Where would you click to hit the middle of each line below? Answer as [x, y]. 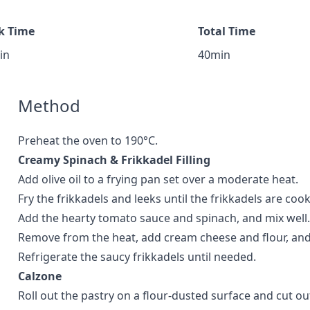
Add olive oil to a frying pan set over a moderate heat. [158, 179]
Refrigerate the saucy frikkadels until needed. [137, 257]
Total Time [227, 31]
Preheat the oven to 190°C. [88, 140]
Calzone [40, 276]
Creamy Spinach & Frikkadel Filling [114, 160]
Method [49, 106]
